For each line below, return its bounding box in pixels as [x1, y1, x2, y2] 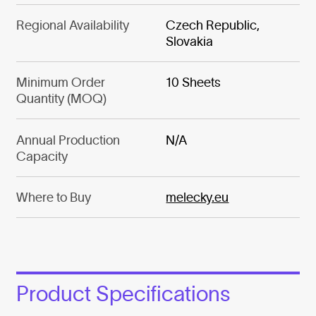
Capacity [16, 148, 68, 164]
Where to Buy [16, 190, 91, 205]
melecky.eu [166, 190, 229, 205]
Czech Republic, [166, 17, 260, 32]
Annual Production [16, 132, 120, 147]
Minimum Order [16, 75, 105, 90]
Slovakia [166, 33, 214, 49]
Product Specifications [16, 282, 230, 306]
